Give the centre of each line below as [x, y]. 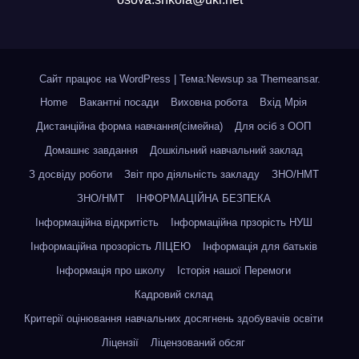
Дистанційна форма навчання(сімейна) [129, 126]
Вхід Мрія [283, 102]
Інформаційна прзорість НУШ [241, 222]
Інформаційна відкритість [97, 222]
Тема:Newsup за [220, 79]
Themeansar [288, 79]
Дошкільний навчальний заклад [226, 150]
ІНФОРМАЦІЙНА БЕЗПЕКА [203, 198]
